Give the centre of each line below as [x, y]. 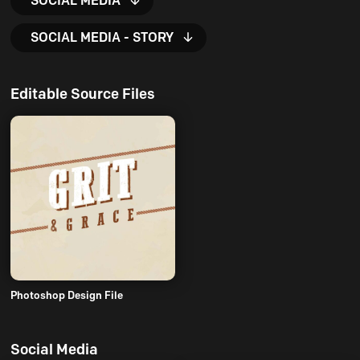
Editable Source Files [82, 94]
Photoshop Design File [66, 295]
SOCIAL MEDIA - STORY [102, 37]
